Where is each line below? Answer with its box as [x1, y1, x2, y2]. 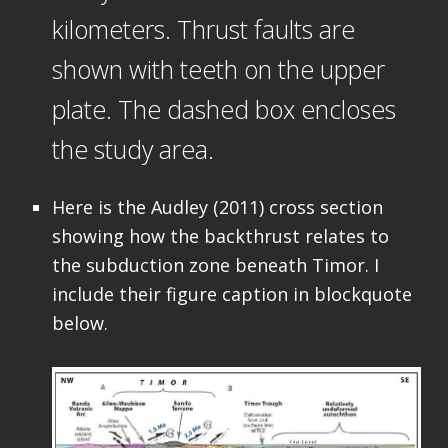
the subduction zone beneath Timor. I [51, 252, 379, 277]
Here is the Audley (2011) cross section [51, 194, 383, 219]
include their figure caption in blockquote [51, 281, 412, 306]
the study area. [51, 131, 214, 166]
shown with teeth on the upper [51, 51, 385, 86]
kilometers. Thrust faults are [51, 11, 355, 46]
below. [51, 310, 108, 335]
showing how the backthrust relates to [51, 223, 389, 248]
